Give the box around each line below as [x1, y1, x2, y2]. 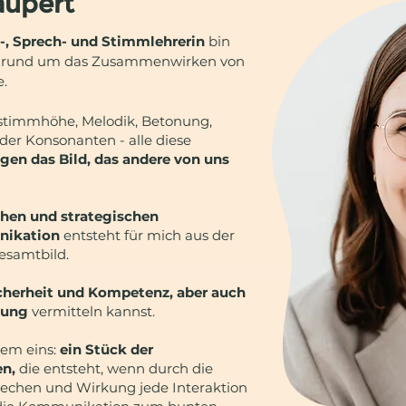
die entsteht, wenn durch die [19, 360, 213, 377]
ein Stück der [60, 341, 153, 358]
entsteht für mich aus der [60, 227, 235, 244]
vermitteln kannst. [28, 303, 155, 320]
